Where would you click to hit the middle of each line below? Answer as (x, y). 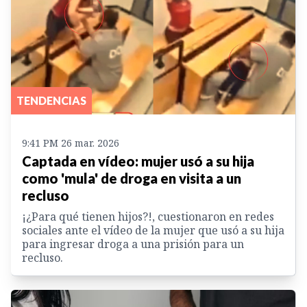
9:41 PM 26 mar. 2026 (71, 143)
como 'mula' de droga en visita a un (132, 178)
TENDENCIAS (51, 100)
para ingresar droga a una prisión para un (133, 244)
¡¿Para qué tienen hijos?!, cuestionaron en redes (148, 216)
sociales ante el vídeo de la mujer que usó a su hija (153, 230)
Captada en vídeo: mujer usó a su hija (138, 161)
